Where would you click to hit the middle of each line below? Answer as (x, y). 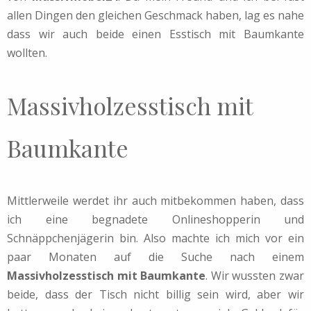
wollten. (27, 53)
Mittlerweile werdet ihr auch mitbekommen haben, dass (155, 201)
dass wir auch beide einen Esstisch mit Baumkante (155, 34)
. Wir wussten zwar (255, 276)
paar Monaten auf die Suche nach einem (155, 257)
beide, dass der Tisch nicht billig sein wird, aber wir (155, 295)
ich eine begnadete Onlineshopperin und (155, 220)
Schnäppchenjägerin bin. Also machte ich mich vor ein (155, 238)
